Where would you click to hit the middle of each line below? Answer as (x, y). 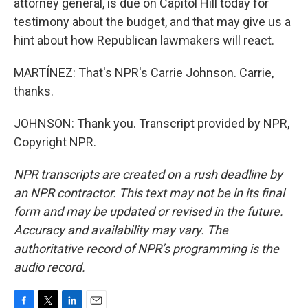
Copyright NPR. (55, 142)
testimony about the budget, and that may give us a (152, 22)
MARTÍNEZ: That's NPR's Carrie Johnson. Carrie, (144, 73)
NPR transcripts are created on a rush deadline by (148, 174)
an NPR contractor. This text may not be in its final (149, 193)
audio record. (49, 267)
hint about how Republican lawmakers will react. (144, 40)
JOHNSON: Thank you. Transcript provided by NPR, (152, 123)
